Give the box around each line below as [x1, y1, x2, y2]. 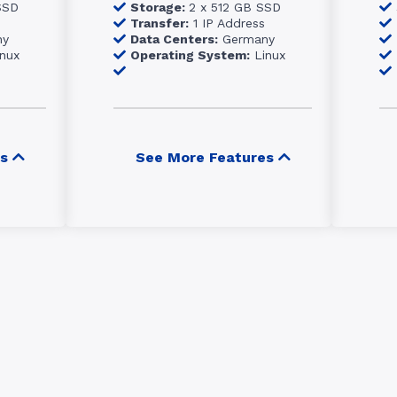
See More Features [135, 149, 274, 167]
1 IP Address [189, 16, 265, 30]
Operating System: [130, 48, 250, 62]
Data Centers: [130, 32, 218, 46]
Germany [218, 32, 275, 46]
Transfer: [130, 16, 189, 30]
